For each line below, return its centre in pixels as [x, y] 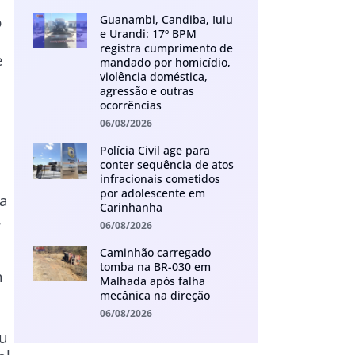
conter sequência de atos [166, 165]
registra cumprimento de [166, 48]
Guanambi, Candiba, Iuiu [166, 20]
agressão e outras [147, 91]
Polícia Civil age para [155, 151]
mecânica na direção [155, 296]
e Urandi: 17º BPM [148, 34]
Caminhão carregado [155, 253]
